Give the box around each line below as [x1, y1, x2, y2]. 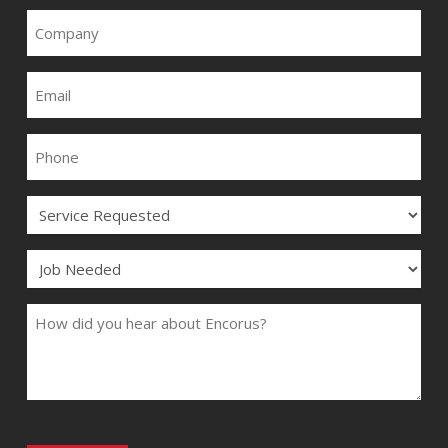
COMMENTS [26, 300, 109, 320]
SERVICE [26, 192, 88, 212]
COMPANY [26, 6, 97, 26]
